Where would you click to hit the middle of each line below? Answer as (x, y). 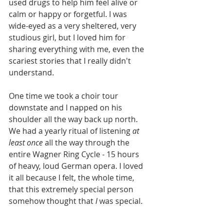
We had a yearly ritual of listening (71, 131)
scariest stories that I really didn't (71, 61)
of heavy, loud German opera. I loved (77, 166)
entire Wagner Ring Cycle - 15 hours (75, 154)
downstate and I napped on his (66, 108)
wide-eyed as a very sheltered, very (73, 26)
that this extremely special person (72, 190)
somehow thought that (52, 201)
